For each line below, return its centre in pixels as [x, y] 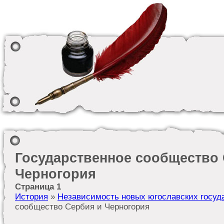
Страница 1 [38, 187]
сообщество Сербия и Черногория [82, 207]
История [31, 197]
